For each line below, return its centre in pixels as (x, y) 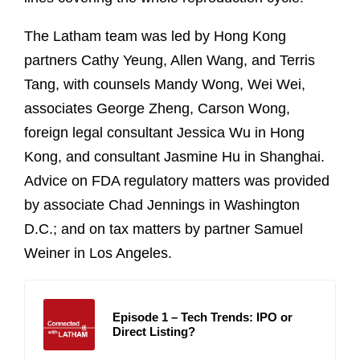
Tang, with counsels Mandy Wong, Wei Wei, (165, 84)
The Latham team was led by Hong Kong (155, 36)
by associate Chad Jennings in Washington (162, 205)
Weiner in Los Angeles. (98, 253)
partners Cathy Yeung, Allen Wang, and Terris (170, 60)
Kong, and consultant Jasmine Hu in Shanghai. (174, 156)
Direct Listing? (154, 331)
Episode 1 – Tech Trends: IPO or (202, 317)
